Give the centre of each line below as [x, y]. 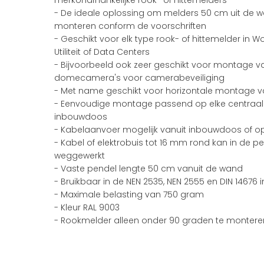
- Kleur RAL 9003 [87, 207]
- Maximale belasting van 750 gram [129, 194]
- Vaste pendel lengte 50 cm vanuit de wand [148, 169]
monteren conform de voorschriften [130, 26]
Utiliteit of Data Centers [102, 52]
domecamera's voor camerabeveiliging [139, 78]
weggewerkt [80, 156]
